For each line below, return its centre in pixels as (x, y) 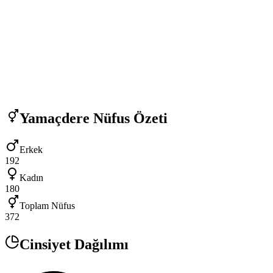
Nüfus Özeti (129, 118)
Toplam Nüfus (47, 206)
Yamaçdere (55, 118)
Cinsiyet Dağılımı (74, 245)
